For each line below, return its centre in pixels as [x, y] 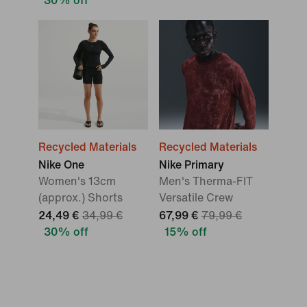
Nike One [61, 165]
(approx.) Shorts [81, 198]
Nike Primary [192, 165]
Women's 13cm [77, 181]
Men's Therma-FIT [206, 181]
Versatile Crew [196, 198]
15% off [186, 232]
